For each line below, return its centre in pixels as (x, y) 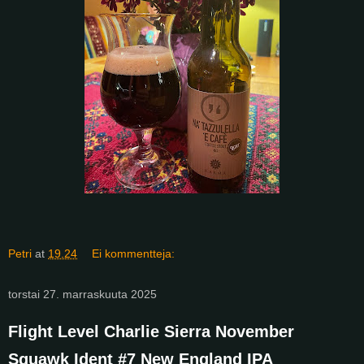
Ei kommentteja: (134, 253)
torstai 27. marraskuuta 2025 (82, 294)
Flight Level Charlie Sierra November (151, 331)
